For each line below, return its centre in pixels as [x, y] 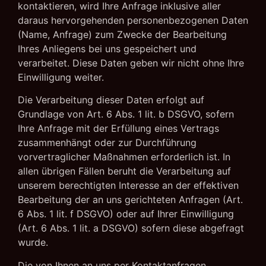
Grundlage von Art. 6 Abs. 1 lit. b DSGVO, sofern [126, 114]
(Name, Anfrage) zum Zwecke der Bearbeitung [122, 34]
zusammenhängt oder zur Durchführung [107, 143]
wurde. [33, 243]
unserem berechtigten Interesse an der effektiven [128, 186]
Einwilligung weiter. [61, 77]
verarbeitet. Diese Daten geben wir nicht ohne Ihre [131, 63]
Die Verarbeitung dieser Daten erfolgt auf [111, 100]
